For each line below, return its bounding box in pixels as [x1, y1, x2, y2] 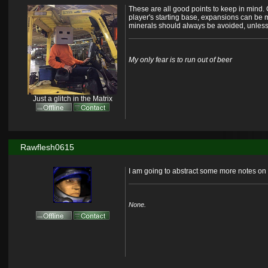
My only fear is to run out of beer [128, 56, 232, 65]
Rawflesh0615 [20, 142, 74, 153]
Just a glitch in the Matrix [32, 95, 112, 103]
